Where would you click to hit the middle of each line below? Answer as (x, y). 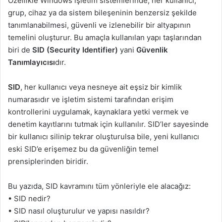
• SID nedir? (29, 198)
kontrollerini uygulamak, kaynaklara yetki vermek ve (98, 112)
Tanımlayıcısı (31, 62)
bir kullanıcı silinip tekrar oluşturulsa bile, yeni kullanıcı (104, 137)
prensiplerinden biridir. (48, 161)
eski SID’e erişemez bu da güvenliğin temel (83, 149)
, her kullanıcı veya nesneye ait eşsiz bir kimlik (101, 87)
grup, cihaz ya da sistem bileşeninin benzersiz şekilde (102, 13)
